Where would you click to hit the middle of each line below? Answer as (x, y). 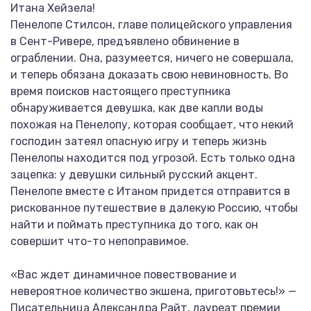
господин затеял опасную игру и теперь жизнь (138, 141)
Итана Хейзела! (53, 8)
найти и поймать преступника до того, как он (134, 225)
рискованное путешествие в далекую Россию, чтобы (154, 208)
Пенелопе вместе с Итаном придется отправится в (150, 191)
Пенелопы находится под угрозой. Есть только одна (153, 158)
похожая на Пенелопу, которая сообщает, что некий (152, 125)
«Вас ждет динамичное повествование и (124, 275)
